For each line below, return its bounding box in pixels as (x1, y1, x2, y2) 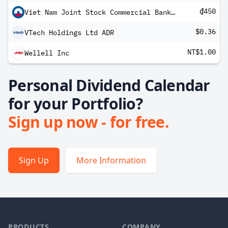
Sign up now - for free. (8, 111, 169, 132)
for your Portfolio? (8, 93, 142, 114)
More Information (76, 155, 146, 166)
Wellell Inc (24, 48, 69, 58)
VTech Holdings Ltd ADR (24, 28, 114, 37)
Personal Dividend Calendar (8, 75, 210, 96)
